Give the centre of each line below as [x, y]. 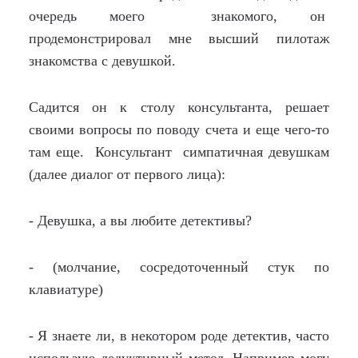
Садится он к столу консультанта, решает [179, 107]
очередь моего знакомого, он [179, 16]
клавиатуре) [66, 289]
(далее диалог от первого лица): [127, 174]
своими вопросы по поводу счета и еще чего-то [179, 129]
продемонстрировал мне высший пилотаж [179, 38]
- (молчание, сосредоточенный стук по [179, 267]
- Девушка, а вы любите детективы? [140, 221]
